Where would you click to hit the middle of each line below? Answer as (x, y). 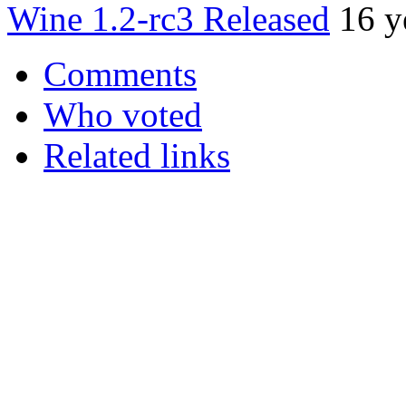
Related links (137, 156)
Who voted (123, 115)
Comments (120, 74)
